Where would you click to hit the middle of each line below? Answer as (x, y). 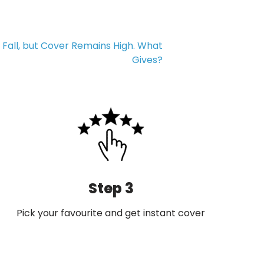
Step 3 (111, 189)
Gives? (147, 60)
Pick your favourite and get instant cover (111, 213)
